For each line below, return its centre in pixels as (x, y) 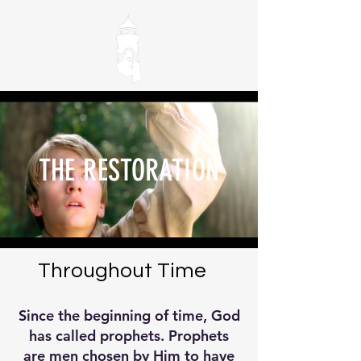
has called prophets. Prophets (129, 336)
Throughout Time (122, 271)
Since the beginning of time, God (129, 315)
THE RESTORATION (129, 170)
